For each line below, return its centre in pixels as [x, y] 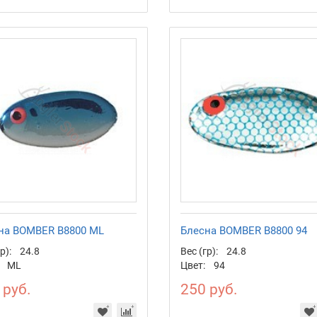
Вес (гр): [199, 252]
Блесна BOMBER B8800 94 [243, 231]
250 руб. [209, 290]
